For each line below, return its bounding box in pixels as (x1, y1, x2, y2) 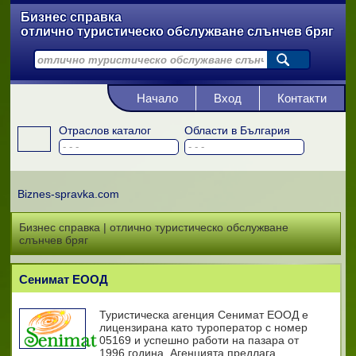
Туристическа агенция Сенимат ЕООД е (99, 308, 308, 321)
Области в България (184, 124, 290, 137)
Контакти (277, 91, 327, 105)
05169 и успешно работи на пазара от (99, 334, 299, 346)
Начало (136, 91, 178, 105)
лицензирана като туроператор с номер (99, 321, 308, 334)
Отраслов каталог (58, 124, 151, 137)
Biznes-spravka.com (17, 188, 119, 200)
